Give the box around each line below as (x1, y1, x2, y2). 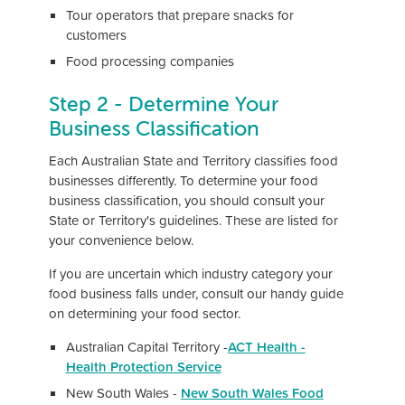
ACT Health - (227, 336, 306, 356)
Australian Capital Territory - (65, 336, 228, 356)
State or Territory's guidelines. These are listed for (49, 210, 338, 230)
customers (65, 24, 127, 44)
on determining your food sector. (49, 303, 240, 323)
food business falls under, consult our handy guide (49, 283, 344, 303)
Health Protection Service (65, 356, 221, 376)
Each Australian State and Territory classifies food (49, 150, 338, 170)
